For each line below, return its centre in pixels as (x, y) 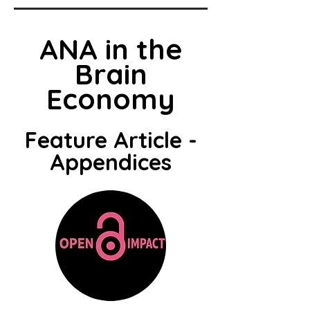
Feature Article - (111, 140)
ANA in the (111, 49)
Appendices (111, 162)
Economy (111, 99)
